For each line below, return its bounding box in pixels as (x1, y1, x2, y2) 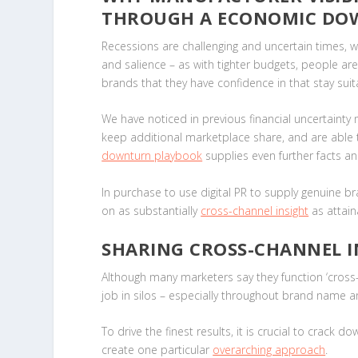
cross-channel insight (201, 202, 309, 218)
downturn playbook (101, 148, 203, 164)
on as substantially (101, 202, 201, 218)
